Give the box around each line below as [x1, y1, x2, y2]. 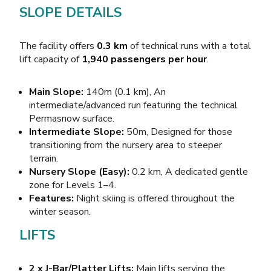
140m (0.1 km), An [83, 85, 166, 99]
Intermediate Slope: [29, 125, 124, 139]
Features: [29, 191, 74, 205]
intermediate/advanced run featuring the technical [29, 98, 238, 112]
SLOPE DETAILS [19, 3, 122, 22]
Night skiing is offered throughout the [74, 191, 235, 205]
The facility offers [19, 39, 97, 53]
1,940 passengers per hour [82, 52, 207, 66]
